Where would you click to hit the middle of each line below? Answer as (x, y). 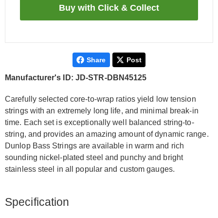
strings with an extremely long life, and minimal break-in (102, 111)
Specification (37, 202)
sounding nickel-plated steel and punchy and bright (94, 157)
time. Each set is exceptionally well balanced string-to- (100, 122)
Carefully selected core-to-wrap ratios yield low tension (100, 99)
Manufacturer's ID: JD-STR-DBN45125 (76, 78)
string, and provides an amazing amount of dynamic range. (107, 134)
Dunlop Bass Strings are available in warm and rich (95, 146)
